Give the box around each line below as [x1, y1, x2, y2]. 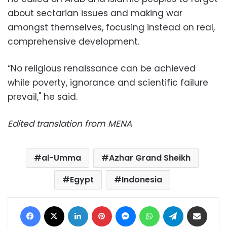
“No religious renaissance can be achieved [8, 62, 196, 74]
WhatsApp [159, 200, 194, 210]
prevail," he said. [8, 90, 78, 103]
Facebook [40, 200, 73, 210]
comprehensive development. [8, 35, 139, 48]
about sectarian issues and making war [8, 7, 182, 19]
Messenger [135, 200, 173, 210]
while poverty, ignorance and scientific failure [8, 76, 208, 89]
